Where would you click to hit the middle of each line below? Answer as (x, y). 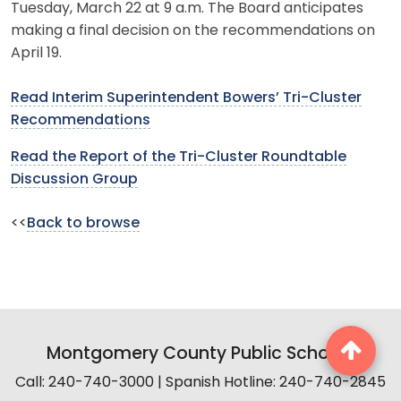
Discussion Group (74, 179)
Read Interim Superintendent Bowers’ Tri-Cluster (186, 98)
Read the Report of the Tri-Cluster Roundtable (179, 157)
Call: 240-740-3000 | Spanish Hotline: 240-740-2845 (200, 383)
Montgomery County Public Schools (200, 354)
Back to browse (83, 223)
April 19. (36, 53)
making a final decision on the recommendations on (193, 31)
